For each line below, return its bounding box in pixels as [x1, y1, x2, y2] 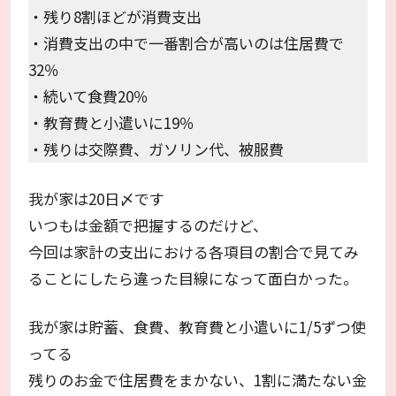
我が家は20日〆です [28, 187, 165, 209]
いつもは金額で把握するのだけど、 [28, 213, 269, 236]
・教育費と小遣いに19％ [28, 111, 195, 134]
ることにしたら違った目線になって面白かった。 [28, 266, 359, 289]
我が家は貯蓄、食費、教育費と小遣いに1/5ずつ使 [28, 316, 367, 339]
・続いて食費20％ [28, 85, 149, 108]
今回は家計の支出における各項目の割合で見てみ [28, 240, 360, 263]
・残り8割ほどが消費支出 [28, 5, 202, 28]
